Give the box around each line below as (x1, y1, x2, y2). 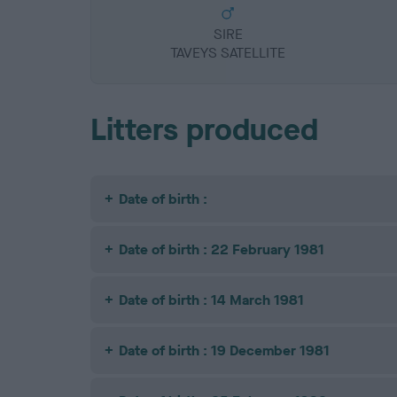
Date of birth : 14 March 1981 (119, 291, 304, 310)
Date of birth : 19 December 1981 (119, 341, 330, 361)
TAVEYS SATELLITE (170, 43, 286, 63)
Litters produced (90, 110, 318, 151)
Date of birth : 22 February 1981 (119, 240, 324, 260)
